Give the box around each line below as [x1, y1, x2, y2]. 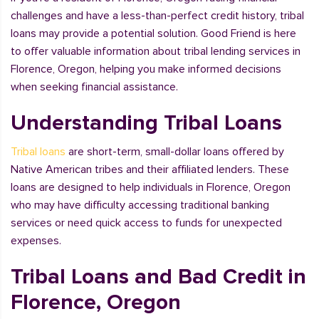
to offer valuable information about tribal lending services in [11, 44, 300, 58]
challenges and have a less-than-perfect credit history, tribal [11, 9, 304, 23]
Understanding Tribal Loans [11, 110, 282, 136]
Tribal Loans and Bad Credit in [11, 263, 306, 290]
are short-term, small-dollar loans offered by [66, 145, 284, 159]
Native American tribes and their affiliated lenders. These [11, 162, 289, 177]
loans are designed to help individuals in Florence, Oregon [11, 180, 291, 194]
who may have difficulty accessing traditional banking [11, 198, 269, 212]
